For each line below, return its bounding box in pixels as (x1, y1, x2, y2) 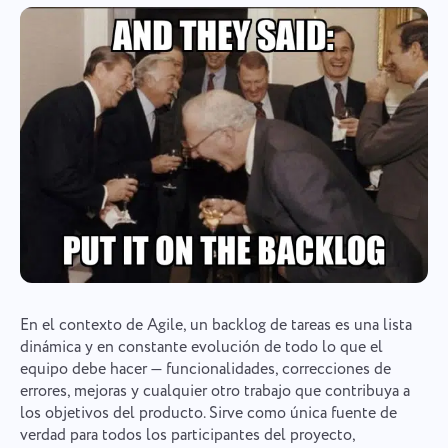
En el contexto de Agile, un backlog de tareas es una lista (19, 313, 412, 337)
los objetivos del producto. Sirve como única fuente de (19, 401, 397, 425)
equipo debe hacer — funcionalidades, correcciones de (19, 357, 391, 381)
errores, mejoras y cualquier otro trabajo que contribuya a (19, 379, 410, 403)
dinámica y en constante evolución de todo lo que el (19, 335, 383, 359)
